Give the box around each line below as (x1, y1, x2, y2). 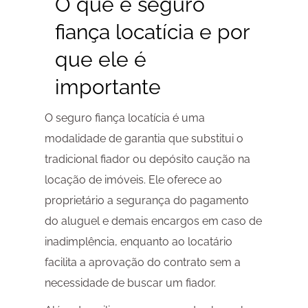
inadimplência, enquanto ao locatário (44, 235, 232, 249)
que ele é (54, 47, 146, 72)
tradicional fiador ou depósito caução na (44, 153, 250, 166)
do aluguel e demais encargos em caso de (44, 214, 262, 228)
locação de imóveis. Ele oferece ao (44, 173, 222, 187)
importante (54, 75, 161, 100)
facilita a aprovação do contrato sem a (44, 256, 241, 269)
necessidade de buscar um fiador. (44, 276, 216, 290)
